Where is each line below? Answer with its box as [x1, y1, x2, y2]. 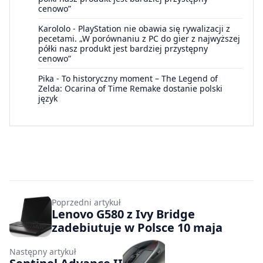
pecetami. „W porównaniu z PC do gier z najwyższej [38, 33, 240, 45]
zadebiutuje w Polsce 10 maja [52, 220, 222, 236]
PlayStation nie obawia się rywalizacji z [78, 23, 230, 35]
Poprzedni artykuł [52, 197, 121, 208]
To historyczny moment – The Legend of [62, 73, 218, 85]
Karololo [38, 23, 70, 35]
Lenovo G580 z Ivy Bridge [52, 206, 195, 222]
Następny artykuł [9, 245, 76, 257]
